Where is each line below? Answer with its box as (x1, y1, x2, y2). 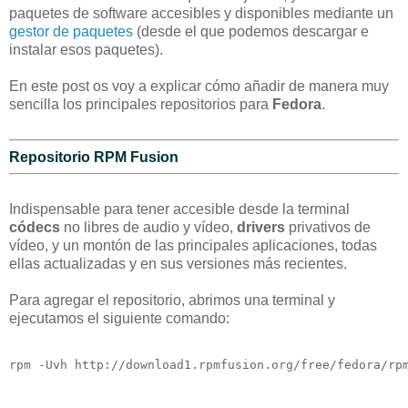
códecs (9, 219, 60, 236)
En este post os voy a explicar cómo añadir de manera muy (9, 77, 389, 94)
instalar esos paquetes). (9, 41, 163, 57)
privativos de (285, 219, 371, 236)
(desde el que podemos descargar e (133, 23, 369, 39)
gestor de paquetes (9, 23, 133, 39)
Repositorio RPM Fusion (9, 148, 178, 165)
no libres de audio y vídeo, (60, 219, 237, 236)
